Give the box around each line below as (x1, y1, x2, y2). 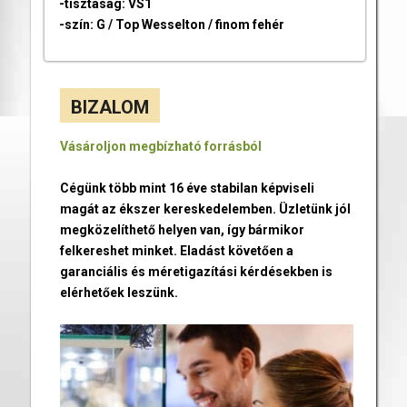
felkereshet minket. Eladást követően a (59, 243, 293, 259)
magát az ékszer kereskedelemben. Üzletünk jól (59, 202, 351, 217)
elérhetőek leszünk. (59, 285, 178, 301)
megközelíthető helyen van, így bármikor (59, 223, 304, 238)
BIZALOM (70, 96, 149, 119)
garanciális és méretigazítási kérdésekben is (59, 264, 333, 280)
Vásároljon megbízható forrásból (59, 139, 262, 154)
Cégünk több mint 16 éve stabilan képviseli (59, 181, 314, 196)
